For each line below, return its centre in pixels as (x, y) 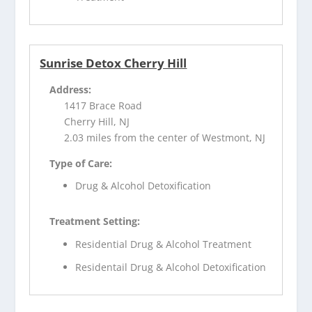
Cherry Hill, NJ (97, 121)
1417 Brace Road (103, 105)
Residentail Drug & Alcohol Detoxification (171, 267)
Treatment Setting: (95, 221)
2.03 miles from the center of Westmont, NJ (165, 137)
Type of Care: (81, 163)
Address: (71, 89)
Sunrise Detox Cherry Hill (114, 63)
